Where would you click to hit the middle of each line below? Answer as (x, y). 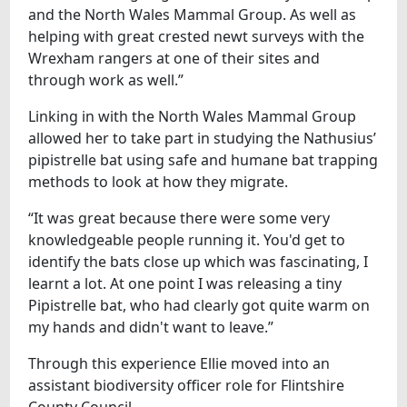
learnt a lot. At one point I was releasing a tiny (185, 283)
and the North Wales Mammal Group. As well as (193, 14)
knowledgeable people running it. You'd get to (187, 239)
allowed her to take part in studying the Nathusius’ (203, 138)
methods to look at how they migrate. (159, 181)
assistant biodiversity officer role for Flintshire (187, 385)
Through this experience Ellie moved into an (179, 363)
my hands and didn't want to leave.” (151, 327)
